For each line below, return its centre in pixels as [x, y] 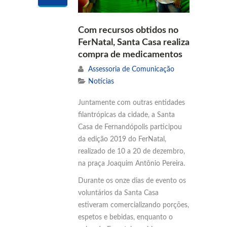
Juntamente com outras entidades [131, 103]
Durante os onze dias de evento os [132, 181]
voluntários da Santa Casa [118, 193]
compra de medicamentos [130, 54]
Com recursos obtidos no [128, 30]
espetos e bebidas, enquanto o [125, 217]
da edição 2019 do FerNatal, [122, 139]
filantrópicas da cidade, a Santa [126, 115]
